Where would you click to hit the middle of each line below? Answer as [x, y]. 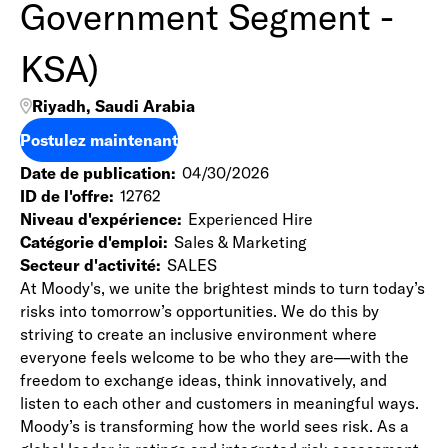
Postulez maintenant [99, 140]
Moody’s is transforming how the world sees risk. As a [214, 426]
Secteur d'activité [88, 265]
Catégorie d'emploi [91, 242]
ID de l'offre [64, 196]
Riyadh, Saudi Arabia [113, 106]
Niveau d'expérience [98, 219]
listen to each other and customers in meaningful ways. [219, 403]
